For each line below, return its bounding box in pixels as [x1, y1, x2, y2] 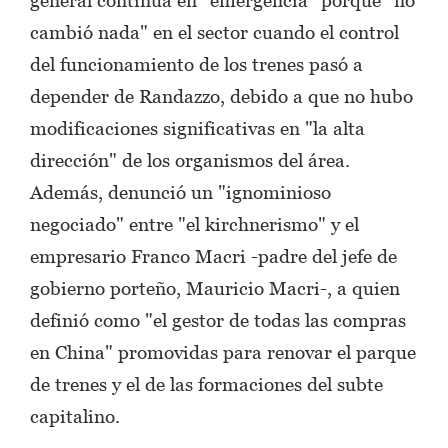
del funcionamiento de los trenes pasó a [30, 52, 363, 75]
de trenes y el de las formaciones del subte [30, 372, 383, 395]
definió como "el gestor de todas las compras [30, 308, 406, 331]
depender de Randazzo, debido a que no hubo [30, 84, 413, 107]
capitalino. [30, 404, 120, 427]
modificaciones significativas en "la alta [30, 116, 365, 139]
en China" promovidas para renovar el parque [30, 340, 416, 363]
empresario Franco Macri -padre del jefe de [30, 244, 397, 267]
